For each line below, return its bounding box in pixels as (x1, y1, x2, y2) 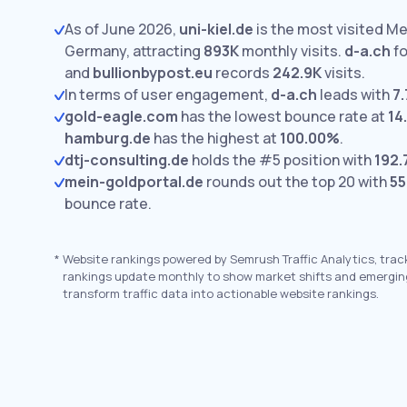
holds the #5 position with (189, 150, 374, 170)
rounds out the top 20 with (203, 172, 390, 192)
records (213, 63, 273, 83)
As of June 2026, (65, 19, 179, 39)
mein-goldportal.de (65, 172, 203, 192)
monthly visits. (239, 41, 342, 61)
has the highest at (151, 128, 280, 148)
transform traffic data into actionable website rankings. (63, 285, 379, 302)
